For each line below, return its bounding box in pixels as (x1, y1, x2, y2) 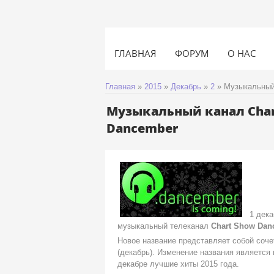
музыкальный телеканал (117, 221, 209, 231)
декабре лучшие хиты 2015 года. (117, 259, 239, 269)
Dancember (106, 119, 178, 137)
